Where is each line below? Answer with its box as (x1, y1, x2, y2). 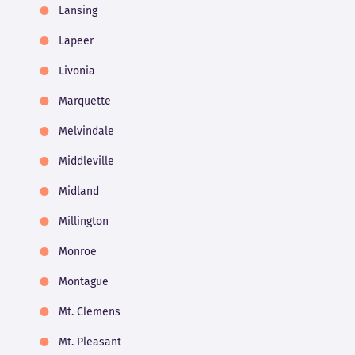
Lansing (58, 4, 97, 18)
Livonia (58, 64, 95, 78)
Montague (58, 275, 109, 289)
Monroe (58, 245, 97, 259)
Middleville (58, 155, 114, 169)
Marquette (58, 94, 111, 109)
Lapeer (58, 34, 94, 48)
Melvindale (58, 124, 114, 139)
